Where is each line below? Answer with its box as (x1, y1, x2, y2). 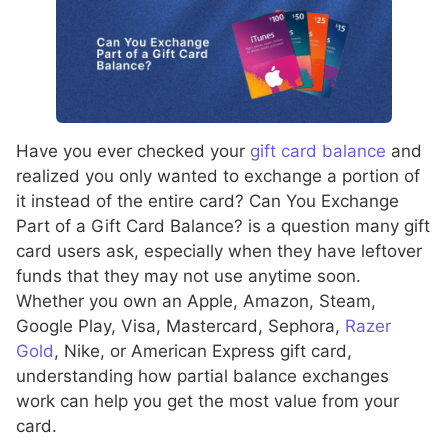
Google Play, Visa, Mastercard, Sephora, (16, 315, 345, 336)
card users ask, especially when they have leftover (16, 240, 422, 261)
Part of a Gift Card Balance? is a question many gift (16, 215, 430, 236)
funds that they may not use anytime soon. (16, 265, 361, 286)
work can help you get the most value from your (16, 390, 399, 411)
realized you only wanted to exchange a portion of (16, 165, 420, 186)
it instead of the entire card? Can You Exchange (16, 190, 399, 211)
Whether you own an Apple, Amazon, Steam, (16, 290, 376, 311)
